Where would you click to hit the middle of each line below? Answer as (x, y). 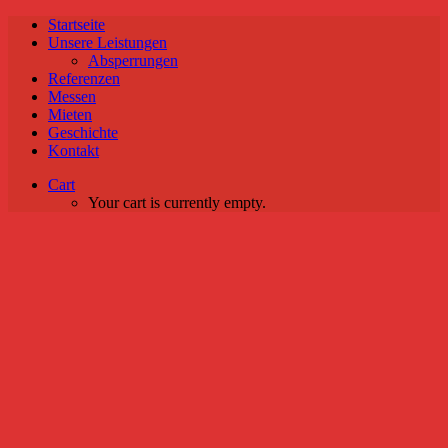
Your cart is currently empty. (177, 202)
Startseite (76, 24)
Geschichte (83, 132)
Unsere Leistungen (107, 42)
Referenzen (84, 78)
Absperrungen (133, 60)
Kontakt (73, 150)
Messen (72, 96)
